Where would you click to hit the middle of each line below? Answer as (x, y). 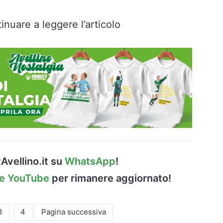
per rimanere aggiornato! (110, 178)
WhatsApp (90, 162)
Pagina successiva (74, 212)
